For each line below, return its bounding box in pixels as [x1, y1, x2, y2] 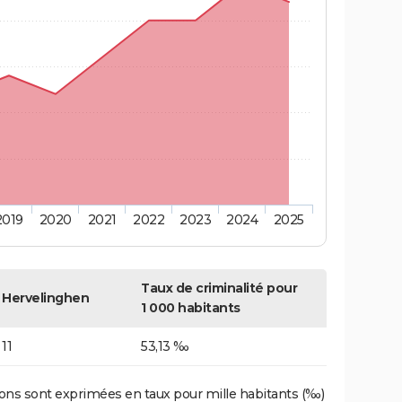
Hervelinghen [2, 290, 89, 307]
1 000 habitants [141, 300, 240, 317]
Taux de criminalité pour [141, 280, 297, 297]
